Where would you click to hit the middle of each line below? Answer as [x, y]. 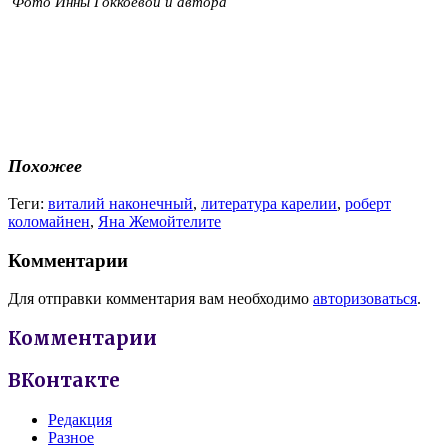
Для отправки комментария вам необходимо [160, 299]
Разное [71, 437]
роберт [368, 203]
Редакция [80, 419]
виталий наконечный [120, 203]
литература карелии [269, 203]
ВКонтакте [64, 380]
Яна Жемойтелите [159, 221]
